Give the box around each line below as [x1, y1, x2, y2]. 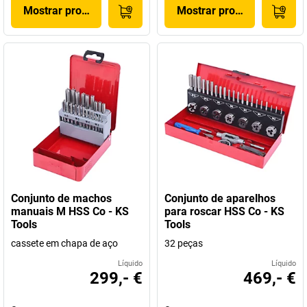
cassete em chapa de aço [11, 238, 118, 249]
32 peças [164, 238, 203, 249]
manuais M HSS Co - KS [11, 205, 129, 218]
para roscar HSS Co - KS [164, 205, 284, 218]
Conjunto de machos [11, 192, 112, 205]
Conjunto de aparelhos [164, 192, 275, 205]
